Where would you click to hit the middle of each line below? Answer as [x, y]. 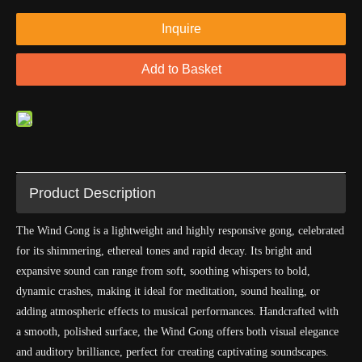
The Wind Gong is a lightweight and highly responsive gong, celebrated [180, 231]
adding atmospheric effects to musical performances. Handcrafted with [177, 311]
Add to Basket [181, 69]
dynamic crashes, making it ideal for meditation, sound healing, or [168, 291]
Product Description [93, 193]
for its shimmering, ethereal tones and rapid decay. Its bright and [164, 251]
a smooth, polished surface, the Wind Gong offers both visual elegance [177, 332]
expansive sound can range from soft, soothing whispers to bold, [163, 271]
